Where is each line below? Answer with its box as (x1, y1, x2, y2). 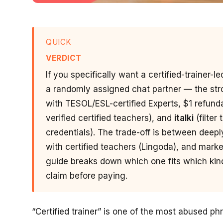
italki (174, 112, 194, 123)
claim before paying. (46, 170, 127, 181)
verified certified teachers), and (46, 112, 174, 123)
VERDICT (46, 53, 82, 63)
